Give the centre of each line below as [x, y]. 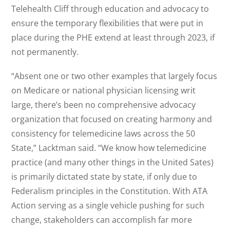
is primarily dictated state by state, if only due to [104, 176]
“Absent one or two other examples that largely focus [114, 76]
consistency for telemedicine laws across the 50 [103, 133]
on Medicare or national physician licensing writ [104, 90]
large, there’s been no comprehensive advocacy [104, 104]
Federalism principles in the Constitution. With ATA [110, 191]
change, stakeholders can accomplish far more [102, 219]
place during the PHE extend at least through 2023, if [113, 37]
